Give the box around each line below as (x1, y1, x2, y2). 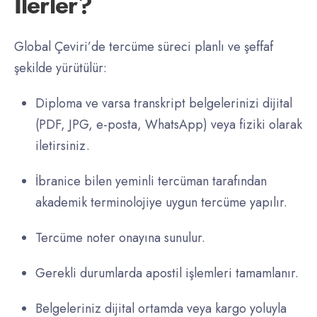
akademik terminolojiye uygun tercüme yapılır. (35, 193, 287, 212)
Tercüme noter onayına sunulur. (35, 229, 205, 248)
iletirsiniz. (35, 137, 90, 156)
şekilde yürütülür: (14, 59, 107, 78)
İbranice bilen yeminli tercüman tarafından (35, 172, 267, 191)
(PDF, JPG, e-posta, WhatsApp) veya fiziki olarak (35, 115, 302, 134)
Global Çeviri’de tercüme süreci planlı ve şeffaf (14, 38, 273, 57)
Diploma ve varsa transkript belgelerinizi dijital (35, 94, 292, 113)
